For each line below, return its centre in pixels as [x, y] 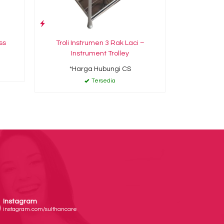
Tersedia [103, 81]
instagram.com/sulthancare [40, 209]
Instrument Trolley [100, 53]
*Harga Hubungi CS [100, 69]
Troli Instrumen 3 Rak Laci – [100, 43]
